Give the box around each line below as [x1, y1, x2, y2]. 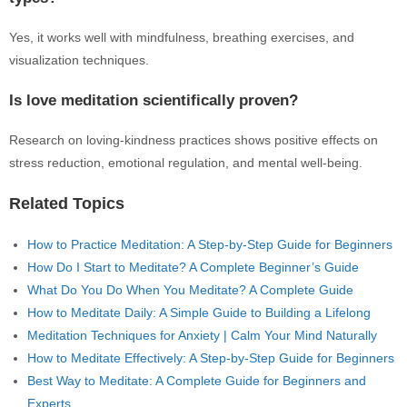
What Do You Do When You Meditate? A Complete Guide [27, 283, 353, 297]
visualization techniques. [9, 53, 149, 67]
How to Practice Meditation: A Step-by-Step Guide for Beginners [27, 237, 392, 252]
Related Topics [9, 194, 124, 213]
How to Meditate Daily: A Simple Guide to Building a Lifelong [27, 305, 371, 320]
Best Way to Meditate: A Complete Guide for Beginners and [27, 373, 366, 388]
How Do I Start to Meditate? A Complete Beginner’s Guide [27, 260, 359, 274]
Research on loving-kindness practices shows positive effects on [9, 133, 378, 147]
